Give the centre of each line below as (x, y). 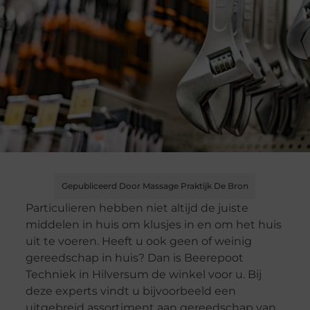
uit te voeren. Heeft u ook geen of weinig (138, 241)
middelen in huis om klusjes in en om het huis (153, 225)
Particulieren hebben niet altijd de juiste (137, 208)
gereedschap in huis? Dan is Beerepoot (134, 258)
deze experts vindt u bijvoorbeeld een (130, 291)
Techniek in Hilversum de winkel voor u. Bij (143, 275)
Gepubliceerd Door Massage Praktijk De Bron (155, 186)
